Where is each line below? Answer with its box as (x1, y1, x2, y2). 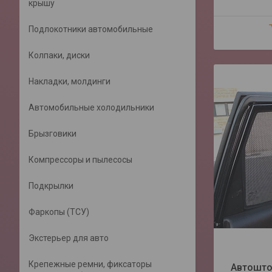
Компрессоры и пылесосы (29, 155, 132, 165)
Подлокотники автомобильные (29, 24, 153, 34)
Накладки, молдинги (29, 76, 110, 86)
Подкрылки (29, 181, 73, 191)
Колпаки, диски (29, 50, 90, 60)
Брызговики (29, 129, 76, 138)
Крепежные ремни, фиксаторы (29, 259, 152, 269)
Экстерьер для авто (29, 233, 109, 243)
